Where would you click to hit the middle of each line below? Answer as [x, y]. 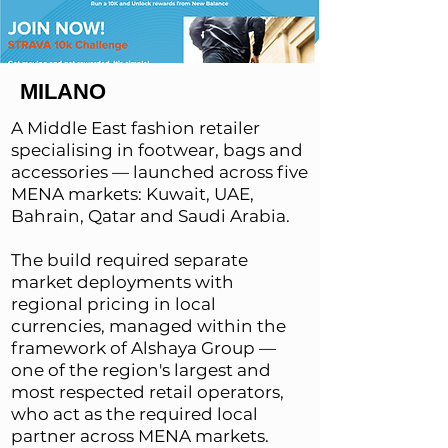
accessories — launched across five [159, 172]
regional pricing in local [113, 304]
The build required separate [129, 260]
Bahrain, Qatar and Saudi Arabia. [150, 216]
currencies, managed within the [148, 326]
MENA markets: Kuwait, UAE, [132, 194]
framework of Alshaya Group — [143, 348]
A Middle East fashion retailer [135, 128]
